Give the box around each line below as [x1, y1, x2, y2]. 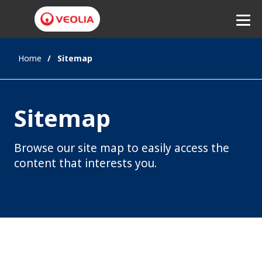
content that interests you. [14, 156, 157, 171]
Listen [223, 53, 248, 65]
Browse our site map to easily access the [14, 140, 229, 156]
